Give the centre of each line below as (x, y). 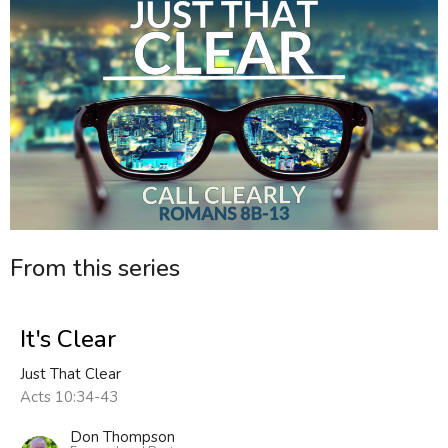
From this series (95, 267)
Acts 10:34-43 (69, 397)
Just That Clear (70, 374)
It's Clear (68, 339)
